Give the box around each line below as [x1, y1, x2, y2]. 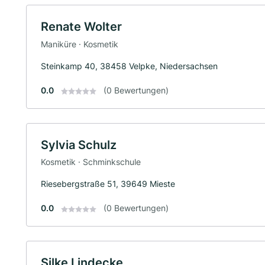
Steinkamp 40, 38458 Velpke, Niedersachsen [41, 60, 218, 71]
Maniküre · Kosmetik [41, 38, 118, 49]
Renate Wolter [41, 20, 122, 34]
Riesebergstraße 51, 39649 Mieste [41, 179, 175, 189]
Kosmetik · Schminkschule [41, 157, 141, 167]
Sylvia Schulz [41, 137, 117, 152]
